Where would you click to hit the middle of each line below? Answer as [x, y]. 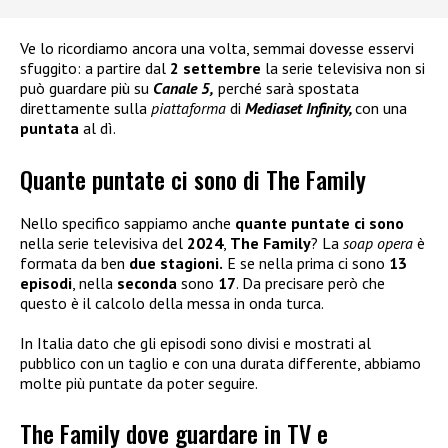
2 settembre [215, 68]
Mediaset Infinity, [300, 108]
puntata [49, 128]
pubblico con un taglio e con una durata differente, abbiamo [220, 362]
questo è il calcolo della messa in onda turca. [172, 302]
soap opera [378, 242]
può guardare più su [86, 88]
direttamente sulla [85, 108]
